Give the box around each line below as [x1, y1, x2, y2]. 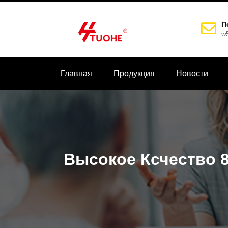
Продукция [113, 69, 155, 78]
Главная [61, 69, 92, 78]
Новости [176, 69, 208, 78]
